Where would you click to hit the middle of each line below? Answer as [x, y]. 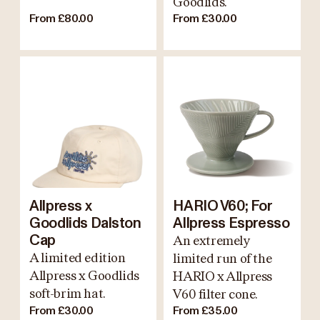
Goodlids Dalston [85, 223]
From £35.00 [205, 310]
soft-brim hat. [67, 293]
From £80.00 [61, 19]
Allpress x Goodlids [84, 275]
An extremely [211, 240]
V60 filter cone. [216, 294]
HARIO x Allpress [223, 276]
